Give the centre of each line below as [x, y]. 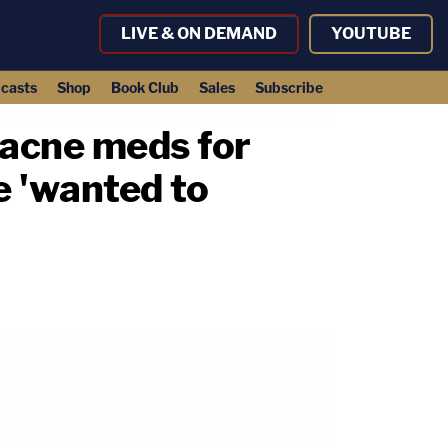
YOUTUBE [371, 33]
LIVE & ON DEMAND [199, 33]
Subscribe [288, 87]
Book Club [144, 87]
